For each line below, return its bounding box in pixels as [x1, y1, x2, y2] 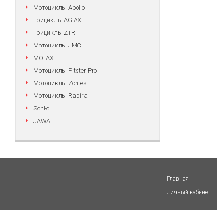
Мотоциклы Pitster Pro [33, 67, 97, 74]
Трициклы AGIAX [33, 16, 81, 24]
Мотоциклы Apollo [33, 4, 85, 11]
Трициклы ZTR [33, 29, 75, 36]
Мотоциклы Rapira [33, 92, 88, 99]
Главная [166, 175, 189, 182]
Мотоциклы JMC [33, 42, 81, 49]
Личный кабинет [166, 189, 210, 196]
